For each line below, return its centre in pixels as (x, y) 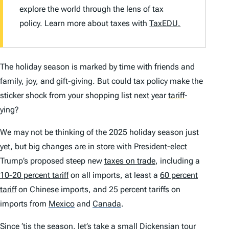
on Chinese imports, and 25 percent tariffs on (98, 190)
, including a (178, 161)
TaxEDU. (165, 24)
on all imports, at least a (114, 175)
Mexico (62, 204)
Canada (107, 204)
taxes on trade (130, 161)
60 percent (179, 175)
